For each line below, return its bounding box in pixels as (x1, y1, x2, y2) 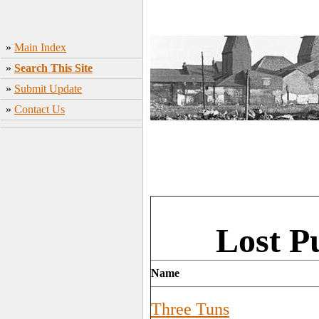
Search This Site (14, 62, 93, 74)
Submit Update (14, 83, 82, 95)
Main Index (14, 41, 66, 53)
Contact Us (14, 103, 65, 115)
